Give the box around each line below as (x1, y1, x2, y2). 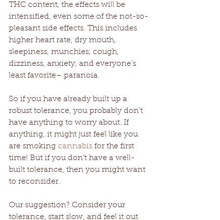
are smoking (9, 142, 58, 150)
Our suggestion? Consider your (9, 201, 127, 209)
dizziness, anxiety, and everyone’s (9, 59, 138, 68)
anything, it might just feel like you (9, 130, 140, 138)
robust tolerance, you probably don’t (9, 107, 145, 115)
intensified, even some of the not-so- (9, 12, 148, 21)
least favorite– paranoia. (9, 71, 102, 80)
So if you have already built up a (9, 95, 129, 103)
